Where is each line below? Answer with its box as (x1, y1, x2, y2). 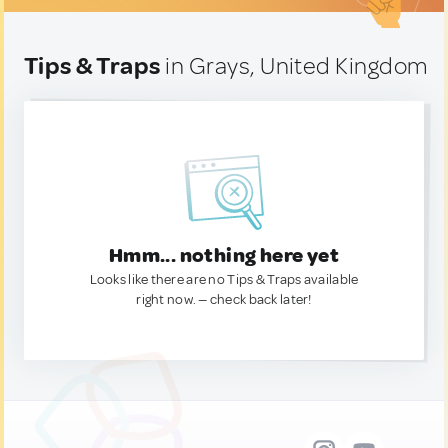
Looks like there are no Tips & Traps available (89, 271, 359, 288)
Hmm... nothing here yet (108, 243, 340, 268)
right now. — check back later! (136, 291, 312, 308)
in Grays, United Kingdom (160, 51, 429, 81)
